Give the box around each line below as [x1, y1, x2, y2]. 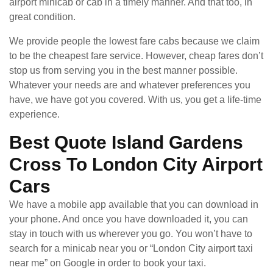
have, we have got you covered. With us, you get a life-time [9, 94, 261, 105]
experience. [9, 108, 60, 119]
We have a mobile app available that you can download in [9, 199, 258, 210]
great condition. [9, 11, 76, 22]
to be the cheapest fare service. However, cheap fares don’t [9, 50, 263, 61]
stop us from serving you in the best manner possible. [9, 65, 238, 76]
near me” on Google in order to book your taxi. [9, 257, 206, 268]
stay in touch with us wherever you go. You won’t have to [9, 228, 252, 239]
